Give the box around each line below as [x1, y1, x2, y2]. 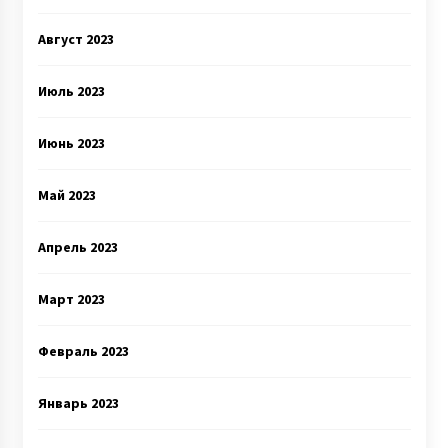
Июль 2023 [37, 82, 105, 100]
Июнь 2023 [37, 134, 105, 152]
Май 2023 [37, 186, 96, 204]
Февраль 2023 [37, 342, 129, 360]
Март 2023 [37, 290, 105, 308]
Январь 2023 [37, 394, 119, 412]
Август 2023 [37, 30, 114, 48]
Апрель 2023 [37, 238, 118, 256]
